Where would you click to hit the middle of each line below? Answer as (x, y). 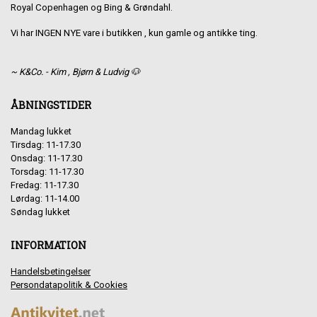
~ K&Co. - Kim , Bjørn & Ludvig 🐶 (75, 71)
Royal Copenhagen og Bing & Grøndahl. (92, 7)
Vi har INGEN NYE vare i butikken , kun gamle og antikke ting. (134, 33)
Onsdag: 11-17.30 (46, 158)
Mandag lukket (41, 131)
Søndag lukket (40, 212)
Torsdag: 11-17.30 (47, 171)
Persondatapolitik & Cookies (69, 284)
